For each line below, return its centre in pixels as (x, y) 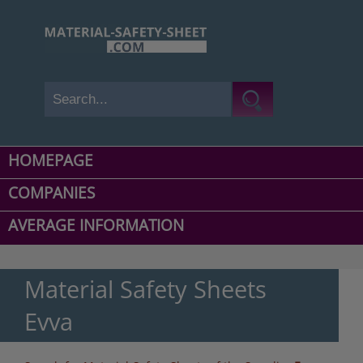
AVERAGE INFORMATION (96, 226)
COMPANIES (51, 193)
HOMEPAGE (51, 161)
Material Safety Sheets (145, 289)
